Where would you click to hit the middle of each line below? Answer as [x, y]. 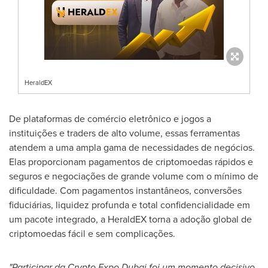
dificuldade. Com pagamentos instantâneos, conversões [125, 190]
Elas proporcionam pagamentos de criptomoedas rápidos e [131, 162]
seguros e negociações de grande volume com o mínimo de [134, 176]
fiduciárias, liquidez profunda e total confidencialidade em [130, 205]
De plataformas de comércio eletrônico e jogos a [110, 118]
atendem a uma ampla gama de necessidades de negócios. [132, 147]
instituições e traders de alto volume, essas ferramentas [124, 133]
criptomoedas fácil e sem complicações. [92, 233]
